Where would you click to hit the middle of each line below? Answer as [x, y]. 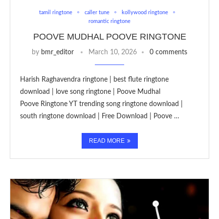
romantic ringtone [109, 21]
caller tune [97, 12]
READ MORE [107, 141]
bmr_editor [57, 52]
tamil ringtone [55, 12]
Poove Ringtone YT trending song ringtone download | [101, 104]
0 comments [168, 52]
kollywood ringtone [145, 12]
